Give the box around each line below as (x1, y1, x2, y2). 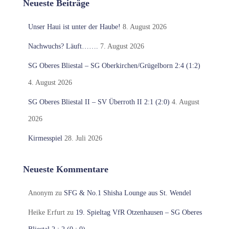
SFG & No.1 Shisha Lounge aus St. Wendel (64, 189, 191, 197)
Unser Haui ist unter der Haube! (28, 23, 121, 31)
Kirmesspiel (28, 134, 62, 143)
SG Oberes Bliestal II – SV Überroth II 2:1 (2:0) (28, 98, 170, 106)
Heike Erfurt (28, 209, 65, 217)
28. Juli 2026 (64, 134, 102, 143)
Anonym (28, 189, 53, 197)
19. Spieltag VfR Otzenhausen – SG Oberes (76, 209, 202, 217)
